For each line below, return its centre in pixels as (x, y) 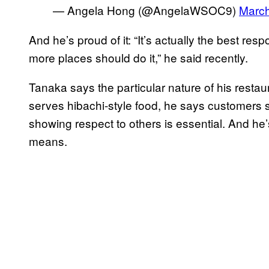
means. (48, 141)
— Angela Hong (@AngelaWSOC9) (146, 10)
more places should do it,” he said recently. (138, 58)
